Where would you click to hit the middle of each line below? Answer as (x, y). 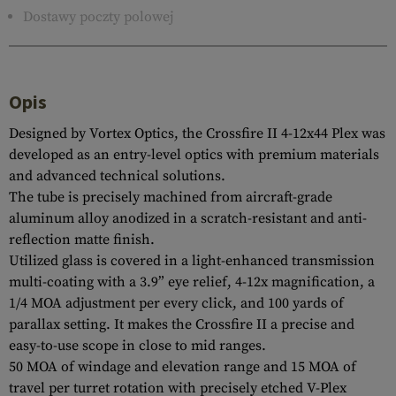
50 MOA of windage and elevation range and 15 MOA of (183, 367)
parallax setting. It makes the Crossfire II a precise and (182, 324)
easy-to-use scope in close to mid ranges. (137, 346)
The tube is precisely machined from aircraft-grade (171, 197)
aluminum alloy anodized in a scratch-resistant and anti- (188, 218)
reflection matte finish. (82, 240)
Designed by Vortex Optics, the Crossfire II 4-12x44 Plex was (197, 133)
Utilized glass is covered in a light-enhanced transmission (192, 261)
